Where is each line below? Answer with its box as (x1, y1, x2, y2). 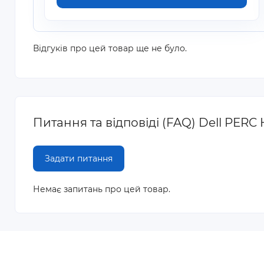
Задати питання (45, 153, 113, 164)
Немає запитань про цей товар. (33, 184, 170, 194)
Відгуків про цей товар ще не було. (33, 43, 187, 54)
